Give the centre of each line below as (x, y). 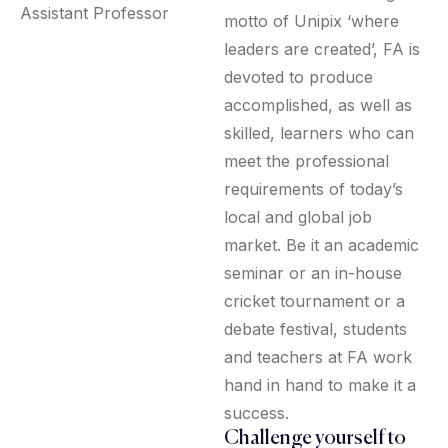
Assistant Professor (94, 13)
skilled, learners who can (319, 133)
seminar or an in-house (313, 273)
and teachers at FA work (318, 357)
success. (256, 413)
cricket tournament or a (314, 301)
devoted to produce (298, 77)
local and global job (298, 217)
